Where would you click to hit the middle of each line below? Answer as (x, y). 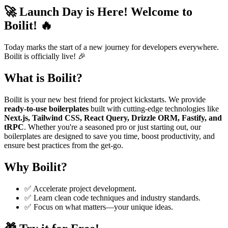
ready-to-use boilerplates (46, 109)
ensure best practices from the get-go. (64, 146)
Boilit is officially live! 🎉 (45, 56)
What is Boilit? (43, 78)
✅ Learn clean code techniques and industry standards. (112, 197)
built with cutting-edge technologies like (154, 109)
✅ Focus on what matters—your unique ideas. (99, 207)
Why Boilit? (36, 167)
